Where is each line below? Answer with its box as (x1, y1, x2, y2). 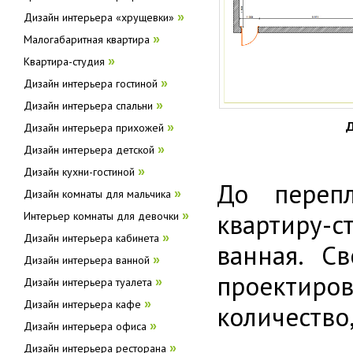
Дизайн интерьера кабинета (24, 231, 159, 245)
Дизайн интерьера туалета (24, 275, 152, 289)
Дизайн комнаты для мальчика (24, 187, 171, 201)
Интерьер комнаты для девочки (24, 209, 179, 223)
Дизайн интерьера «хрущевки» (24, 10, 174, 24)
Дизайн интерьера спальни (24, 98, 153, 113)
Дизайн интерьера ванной (24, 253, 150, 267)
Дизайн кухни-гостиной (24, 165, 135, 179)
